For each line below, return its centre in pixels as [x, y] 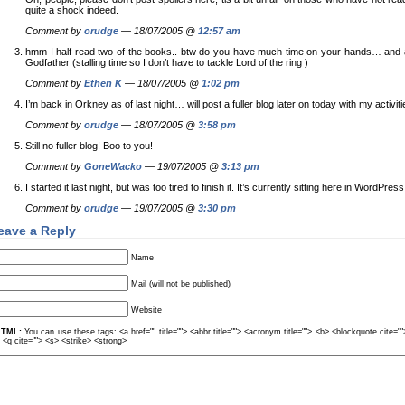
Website [146, 310]
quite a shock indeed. [72, 10]
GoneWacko [113, 166]
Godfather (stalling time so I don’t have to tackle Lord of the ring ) [167, 62]
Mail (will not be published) [181, 284]
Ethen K [103, 83]
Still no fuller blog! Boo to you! [89, 146]
